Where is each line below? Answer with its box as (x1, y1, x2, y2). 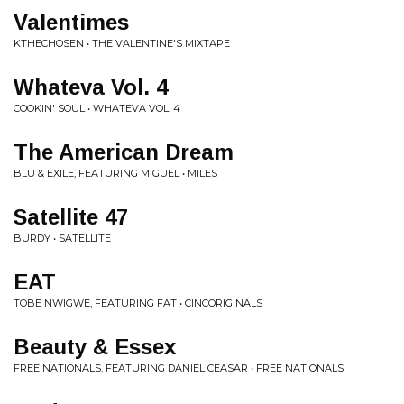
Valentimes (14, 10, 129, 34)
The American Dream (14, 140, 234, 164)
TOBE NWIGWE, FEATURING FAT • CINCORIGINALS (14, 297, 262, 309)
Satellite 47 (14, 205, 128, 229)
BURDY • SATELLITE (14, 232, 111, 244)
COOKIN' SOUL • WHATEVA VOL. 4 (14, 102, 180, 115)
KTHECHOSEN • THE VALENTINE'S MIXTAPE (14, 37, 230, 50)
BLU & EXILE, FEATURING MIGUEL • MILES (14, 167, 217, 179)
